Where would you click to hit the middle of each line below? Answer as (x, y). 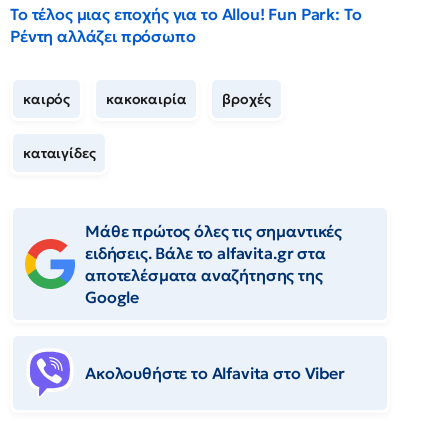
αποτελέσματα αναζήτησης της (204, 275)
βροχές (246, 99)
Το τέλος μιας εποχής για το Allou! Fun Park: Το (186, 14)
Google (112, 297)
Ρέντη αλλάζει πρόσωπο (103, 36)
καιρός (47, 99)
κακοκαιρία (146, 99)
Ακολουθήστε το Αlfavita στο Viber (215, 373)
